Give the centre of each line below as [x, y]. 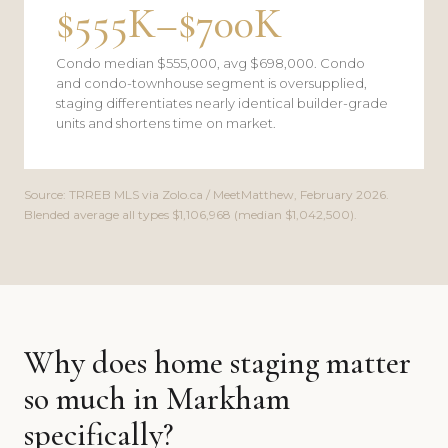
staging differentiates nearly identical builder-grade [222, 103]
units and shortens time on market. [166, 123]
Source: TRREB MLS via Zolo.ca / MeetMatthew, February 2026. [206, 194]
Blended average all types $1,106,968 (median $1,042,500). [190, 214]
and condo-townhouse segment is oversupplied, [211, 83]
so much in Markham [157, 398]
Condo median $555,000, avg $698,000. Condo [210, 63]
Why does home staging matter [217, 362]
